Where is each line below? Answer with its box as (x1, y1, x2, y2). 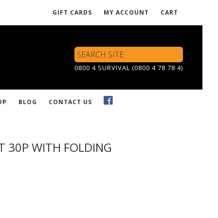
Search (74, 46, 95, 56)
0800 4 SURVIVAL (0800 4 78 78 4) (74, 63, 183, 72)
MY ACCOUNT (104, 8, 149, 17)
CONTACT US (49, 97, 92, 106)
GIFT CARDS (53, 8, 92, 17)
